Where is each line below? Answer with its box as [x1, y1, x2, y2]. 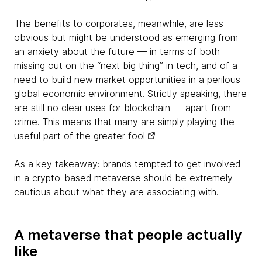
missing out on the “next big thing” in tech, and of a [14, 60, 237, 71]
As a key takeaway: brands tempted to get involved [14, 158, 240, 170]
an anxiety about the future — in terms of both [14, 46, 220, 57]
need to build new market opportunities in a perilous [14, 74, 240, 85]
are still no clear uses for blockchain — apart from [14, 102, 231, 113]
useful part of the [14, 130, 94, 142]
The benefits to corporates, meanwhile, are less [14, 18, 223, 29]
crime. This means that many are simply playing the [14, 116, 235, 127]
